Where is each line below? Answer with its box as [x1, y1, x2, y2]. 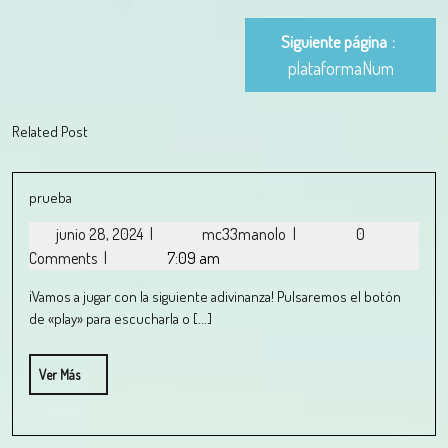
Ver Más [39, 366, 80, 383]
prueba [29, 188, 72, 207]
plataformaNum [287, 57, 394, 79]
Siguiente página [281, 31, 388, 52]
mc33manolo [202, 224, 289, 244]
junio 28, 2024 [56, 224, 146, 244]
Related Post [12, 122, 88, 141]
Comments [29, 248, 100, 268]
